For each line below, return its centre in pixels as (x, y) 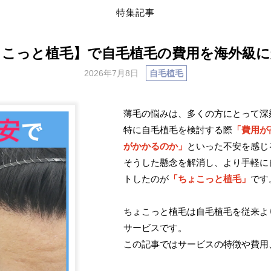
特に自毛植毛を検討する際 (178, 130)
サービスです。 (155, 228)
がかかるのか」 (155, 146)
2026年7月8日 (111, 73)
